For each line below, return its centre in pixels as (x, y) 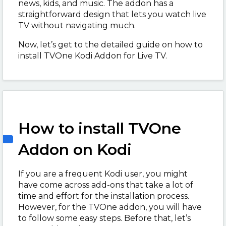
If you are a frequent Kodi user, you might (103, 174)
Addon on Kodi (75, 150)
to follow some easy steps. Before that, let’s (104, 218)
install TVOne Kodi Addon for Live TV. (93, 56)
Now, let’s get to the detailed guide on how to (110, 45)
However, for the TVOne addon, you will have (110, 207)
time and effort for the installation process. (104, 196)
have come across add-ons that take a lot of (106, 185)
